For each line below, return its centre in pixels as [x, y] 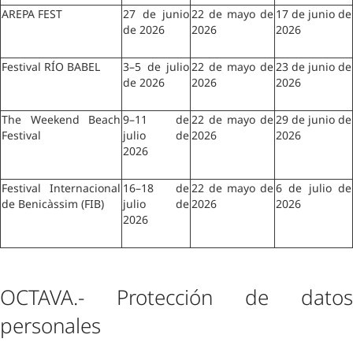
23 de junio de [314, 67]
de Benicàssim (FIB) [54, 204]
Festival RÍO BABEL [52, 67]
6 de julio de [314, 188]
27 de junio [156, 14]
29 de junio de [314, 119]
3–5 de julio [156, 67]
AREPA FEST [33, 14]
